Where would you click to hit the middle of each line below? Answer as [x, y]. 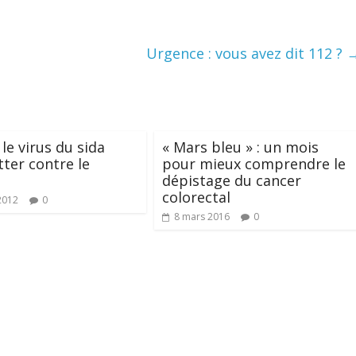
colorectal [196, 197]
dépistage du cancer [232, 180]
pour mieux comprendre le [254, 164]
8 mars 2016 [202, 217]
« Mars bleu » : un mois [240, 147]
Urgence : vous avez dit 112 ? [246, 53]
